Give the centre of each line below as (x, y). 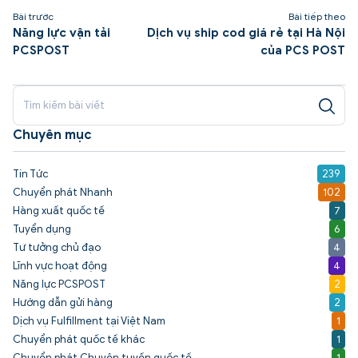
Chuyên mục (52, 135)
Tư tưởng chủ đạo (57, 247)
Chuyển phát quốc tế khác (79, 339)
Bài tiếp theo (317, 16)
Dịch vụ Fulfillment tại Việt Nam (89, 320)
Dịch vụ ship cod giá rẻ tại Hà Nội (246, 32)
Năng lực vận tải (62, 32)
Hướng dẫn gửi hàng (63, 302)
